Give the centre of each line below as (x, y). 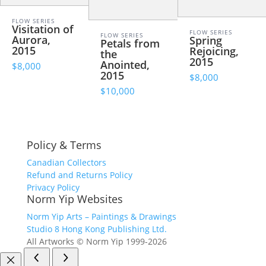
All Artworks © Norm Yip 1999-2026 (96, 242)
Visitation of (43, 29)
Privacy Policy (53, 188)
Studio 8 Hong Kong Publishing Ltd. (96, 229)
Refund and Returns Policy (79, 175)
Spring (205, 41)
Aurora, (31, 40)
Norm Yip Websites (75, 199)
